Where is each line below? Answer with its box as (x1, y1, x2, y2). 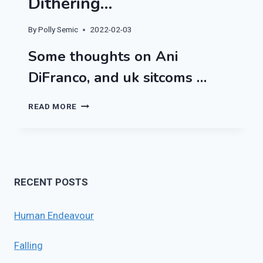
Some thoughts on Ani (28, 47, 178, 66)
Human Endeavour (14, 210, 94, 222)
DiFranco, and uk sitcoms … (28, 68, 207, 87)
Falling (14, 240, 43, 252)
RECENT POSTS (14, 176, 88, 188)
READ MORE (28, 102, 77, 112)
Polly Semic (38, 25, 79, 35)
